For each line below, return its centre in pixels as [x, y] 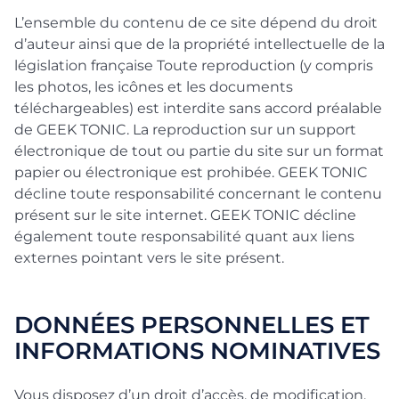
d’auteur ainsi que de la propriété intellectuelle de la [199, 44]
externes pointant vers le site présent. [149, 258]
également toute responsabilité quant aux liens [184, 236]
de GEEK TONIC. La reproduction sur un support [185, 130]
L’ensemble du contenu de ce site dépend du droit [196, 23]
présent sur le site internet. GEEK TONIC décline [185, 215]
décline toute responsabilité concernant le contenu [198, 194]
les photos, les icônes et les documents [154, 87]
